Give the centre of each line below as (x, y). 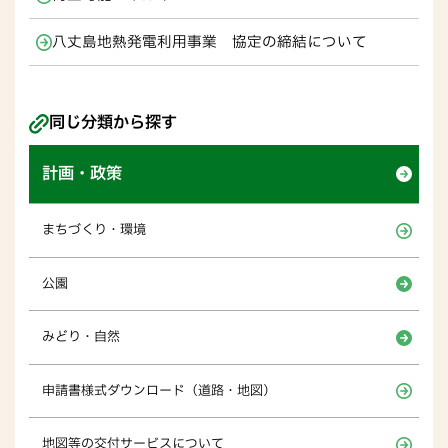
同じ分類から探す (112, 123)
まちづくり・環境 (94, 230)
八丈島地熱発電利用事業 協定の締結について (209, 42)
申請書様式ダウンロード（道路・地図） (159, 390)
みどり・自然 (81, 337)
